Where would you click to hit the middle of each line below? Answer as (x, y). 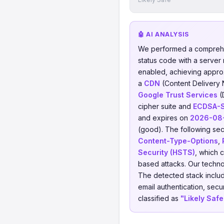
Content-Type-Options (178, 141)
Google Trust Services (178, 95)
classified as (159, 198)
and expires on (164, 118)
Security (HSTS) (166, 152)
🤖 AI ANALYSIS (163, 34)
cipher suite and (165, 106)
